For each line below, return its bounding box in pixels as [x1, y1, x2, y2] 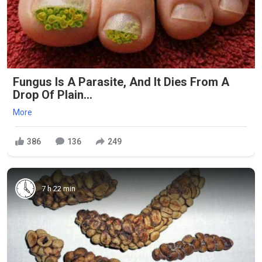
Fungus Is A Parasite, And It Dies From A [13, 75, 229, 89]
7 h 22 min [42, 184, 75, 193]
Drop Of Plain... [13, 88, 92, 102]
